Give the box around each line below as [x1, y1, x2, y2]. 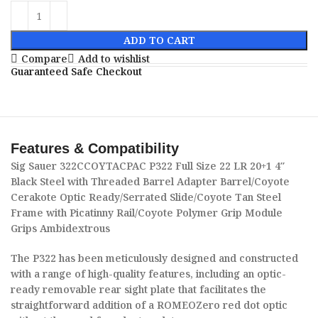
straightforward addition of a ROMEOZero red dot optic [11, 298, 288, 312]
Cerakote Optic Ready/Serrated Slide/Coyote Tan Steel [11, 190, 282, 204]
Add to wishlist [77, 52, 150, 66]
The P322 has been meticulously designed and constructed [11, 251, 299, 265]
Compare [21, 52, 67, 66]
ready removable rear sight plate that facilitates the [11, 283, 267, 296]
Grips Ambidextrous [11, 221, 111, 235]
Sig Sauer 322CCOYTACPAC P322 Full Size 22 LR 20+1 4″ [11, 159, 285, 172]
